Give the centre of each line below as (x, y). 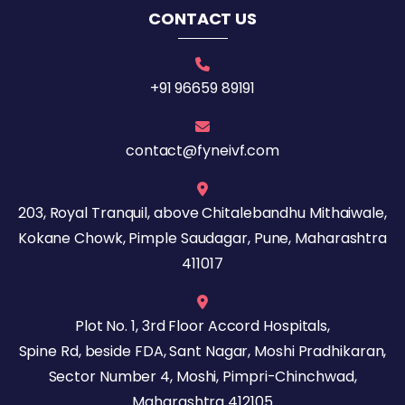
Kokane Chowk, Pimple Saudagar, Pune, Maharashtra (202, 239)
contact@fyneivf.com (202, 151)
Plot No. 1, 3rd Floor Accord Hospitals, (202, 326)
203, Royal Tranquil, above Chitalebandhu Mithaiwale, (202, 213)
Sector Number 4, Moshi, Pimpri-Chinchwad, (202, 377)
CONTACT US (202, 19)
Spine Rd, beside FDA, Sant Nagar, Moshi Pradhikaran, (202, 352)
